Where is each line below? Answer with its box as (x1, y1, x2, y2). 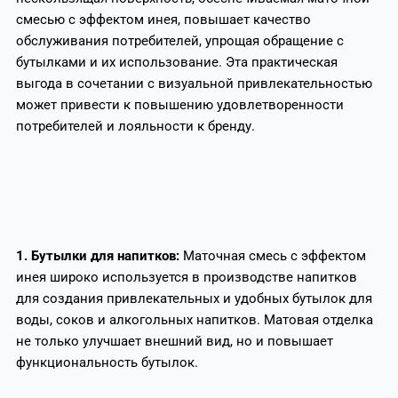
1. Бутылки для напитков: (15, 247, 183, 264)
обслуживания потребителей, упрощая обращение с (15, 33, 344, 50)
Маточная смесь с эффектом (182, 247, 366, 264)
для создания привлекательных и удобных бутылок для (15, 290, 372, 306)
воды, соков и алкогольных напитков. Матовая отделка (15, 311, 373, 328)
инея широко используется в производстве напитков (15, 268, 357, 285)
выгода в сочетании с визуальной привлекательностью (15, 76, 372, 92)
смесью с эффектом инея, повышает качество (15, 12, 311, 28)
